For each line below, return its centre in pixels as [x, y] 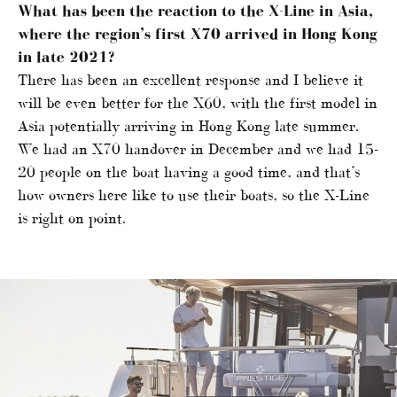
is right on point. [72, 218]
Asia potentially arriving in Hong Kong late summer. [188, 126]
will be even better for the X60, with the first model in [198, 103]
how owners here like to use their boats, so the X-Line [194, 195]
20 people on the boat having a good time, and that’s [189, 172]
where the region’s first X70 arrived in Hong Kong [198, 34]
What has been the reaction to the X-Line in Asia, [195, 11]
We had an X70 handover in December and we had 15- [198, 149]
